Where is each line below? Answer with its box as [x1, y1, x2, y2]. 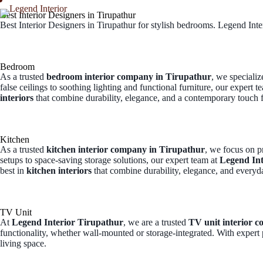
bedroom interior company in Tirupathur [46, 72, 211, 82]
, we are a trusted [123, 217, 188, 227]
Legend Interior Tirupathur [12, 217, 123, 227]
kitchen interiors [26, 166, 92, 176]
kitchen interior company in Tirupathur [46, 144, 205, 154]
